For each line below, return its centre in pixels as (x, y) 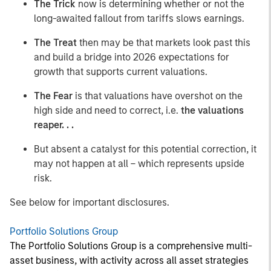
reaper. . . (54, 125)
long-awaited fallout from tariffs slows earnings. (139, 18)
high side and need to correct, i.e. (107, 110)
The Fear (53, 96)
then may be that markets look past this (164, 43)
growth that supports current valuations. (121, 72)
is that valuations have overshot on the (158, 96)
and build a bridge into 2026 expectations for (132, 57)
